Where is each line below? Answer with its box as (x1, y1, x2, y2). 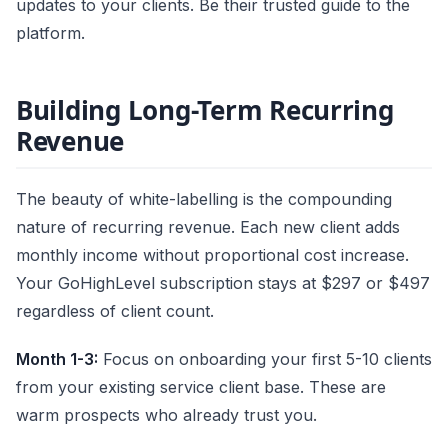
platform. (16, 22, 85, 43)
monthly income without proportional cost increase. (16, 244, 409, 265)
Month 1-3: (16, 348, 98, 369)
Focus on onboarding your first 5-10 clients (98, 348, 432, 369)
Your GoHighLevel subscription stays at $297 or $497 (16, 272, 430, 293)
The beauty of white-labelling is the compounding (16, 188, 392, 209)
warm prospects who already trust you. (16, 404, 317, 425)
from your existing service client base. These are (16, 376, 386, 397)
